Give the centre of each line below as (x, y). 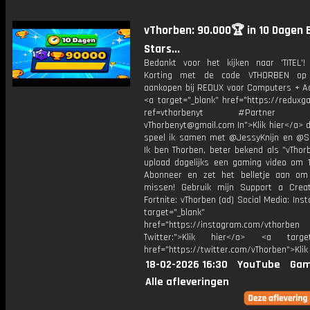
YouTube (259, 265)
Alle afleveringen (187, 282)
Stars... (162, 49)
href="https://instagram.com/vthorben (222, 225)
